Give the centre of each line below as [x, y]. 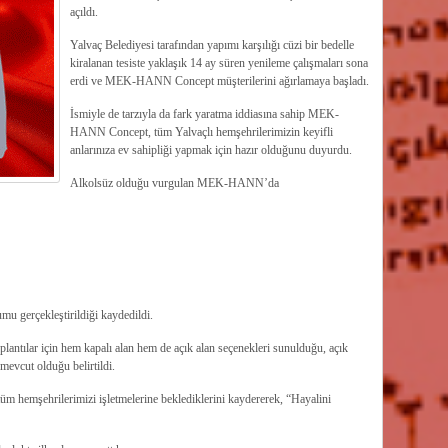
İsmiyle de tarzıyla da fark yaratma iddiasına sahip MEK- [204, 114]
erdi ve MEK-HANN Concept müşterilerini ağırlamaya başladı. [219, 81]
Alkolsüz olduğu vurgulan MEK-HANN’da [174, 183]
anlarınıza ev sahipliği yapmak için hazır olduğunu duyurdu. [210, 150]
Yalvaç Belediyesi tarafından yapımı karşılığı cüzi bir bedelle [211, 45]
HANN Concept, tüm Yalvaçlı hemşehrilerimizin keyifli [201, 132]
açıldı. [83, 12]
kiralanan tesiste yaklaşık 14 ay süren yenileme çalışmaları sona [218, 63]
